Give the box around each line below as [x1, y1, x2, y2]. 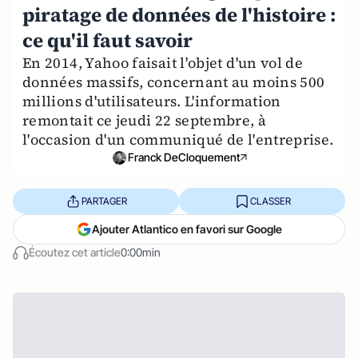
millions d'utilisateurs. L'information [22, 91, 281, 111]
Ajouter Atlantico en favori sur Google [92, 222, 282, 236]
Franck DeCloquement [127, 150, 241, 164]
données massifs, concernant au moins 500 [22, 72, 325, 92]
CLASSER [249, 194, 291, 207]
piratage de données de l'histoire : [22, 2, 336, 28]
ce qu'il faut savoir [22, 27, 193, 54]
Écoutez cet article [29, 245, 121, 259]
